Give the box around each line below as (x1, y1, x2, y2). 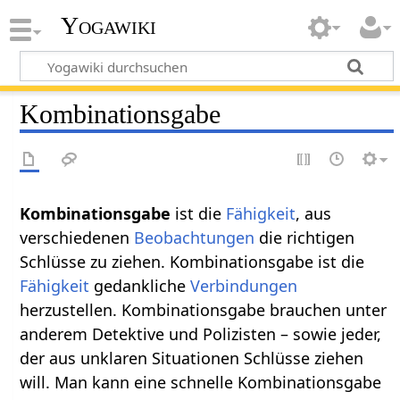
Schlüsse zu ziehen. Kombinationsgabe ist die (20, 250, 365, 272)
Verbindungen (190, 274, 298, 296)
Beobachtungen (134, 226, 255, 248)
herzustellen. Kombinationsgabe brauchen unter (20, 298, 387, 321)
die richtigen (254, 226, 355, 248)
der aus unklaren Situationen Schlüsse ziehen (20, 346, 364, 369)
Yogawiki (60, 12, 156, 40)
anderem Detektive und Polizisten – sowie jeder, (20, 322, 382, 345)
